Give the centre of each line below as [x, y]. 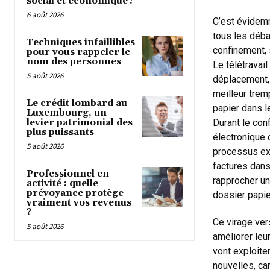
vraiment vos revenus [79, 202]
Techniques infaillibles [81, 42]
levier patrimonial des [80, 122]
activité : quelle [62, 183]
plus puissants [60, 132]
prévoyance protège [75, 193]
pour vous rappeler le [78, 52]
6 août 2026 [45, 14]
